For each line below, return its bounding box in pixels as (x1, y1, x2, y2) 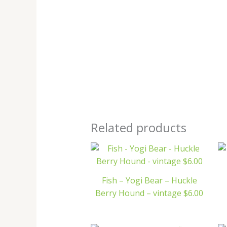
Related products (90, 119, 186, 136)
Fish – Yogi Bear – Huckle (101, 174, 197, 186)
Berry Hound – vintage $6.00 (95, 187, 204, 199)
